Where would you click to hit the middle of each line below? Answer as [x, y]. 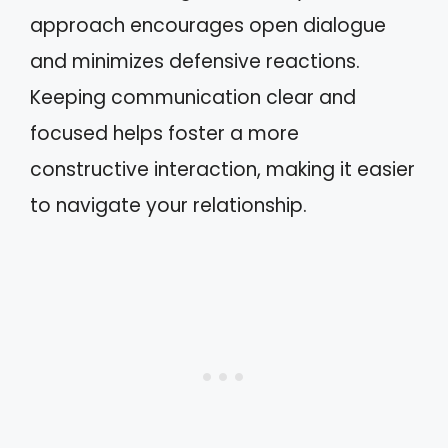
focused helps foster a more [164, 133]
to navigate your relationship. [168, 205]
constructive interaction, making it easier [222, 169]
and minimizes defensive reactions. [195, 61]
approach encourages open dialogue [208, 25]
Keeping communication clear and [193, 97]
